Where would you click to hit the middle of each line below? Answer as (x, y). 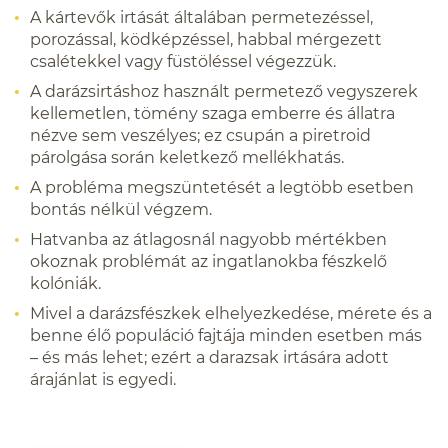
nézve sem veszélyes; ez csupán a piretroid (200, 135)
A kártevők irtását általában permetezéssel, (201, 17)
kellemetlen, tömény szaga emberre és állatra (212, 113)
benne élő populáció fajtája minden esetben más (226, 335)
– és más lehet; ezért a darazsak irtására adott (209, 357)
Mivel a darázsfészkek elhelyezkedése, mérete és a (231, 313)
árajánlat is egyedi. (103, 379)
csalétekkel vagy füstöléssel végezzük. (183, 61)
